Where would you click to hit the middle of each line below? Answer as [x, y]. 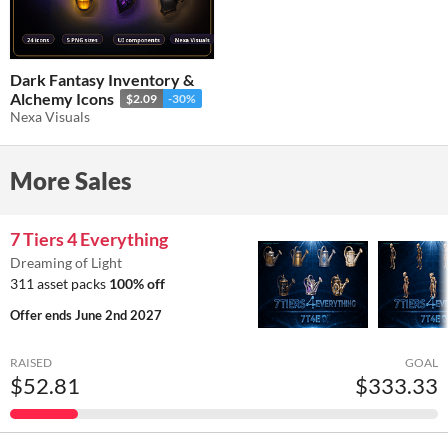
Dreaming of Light [66, 262]
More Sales [71, 180]
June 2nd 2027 [118, 314]
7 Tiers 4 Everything [89, 238]
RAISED [31, 362]
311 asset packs [59, 283]
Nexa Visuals [50, 116]
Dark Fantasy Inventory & [102, 79]
